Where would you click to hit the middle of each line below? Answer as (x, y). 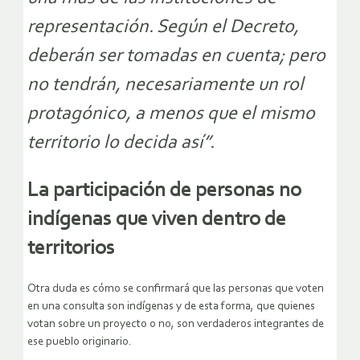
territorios (71, 250)
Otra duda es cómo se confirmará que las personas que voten (176, 288)
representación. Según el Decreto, (163, 28)
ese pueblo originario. (80, 342)
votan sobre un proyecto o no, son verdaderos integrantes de (176, 324)
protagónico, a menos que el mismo (171, 115)
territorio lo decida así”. (121, 143)
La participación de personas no (164, 192)
